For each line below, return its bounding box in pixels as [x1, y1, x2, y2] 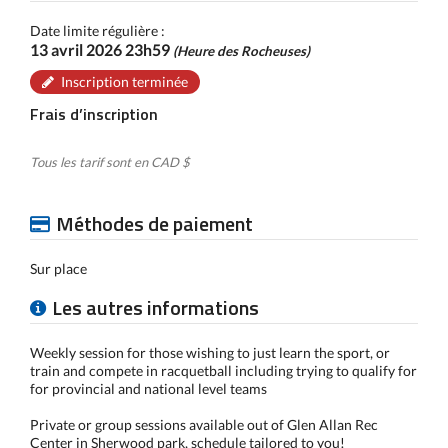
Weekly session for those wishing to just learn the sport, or [30, 344, 390, 361]
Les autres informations [52, 292, 259, 323]
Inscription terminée [61, 73, 188, 90]
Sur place [30, 260, 87, 277]
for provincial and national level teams [30, 380, 267, 397]
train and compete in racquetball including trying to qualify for [30, 362, 417, 379]
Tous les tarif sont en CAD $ [30, 154, 190, 170]
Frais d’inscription [30, 102, 158, 126]
